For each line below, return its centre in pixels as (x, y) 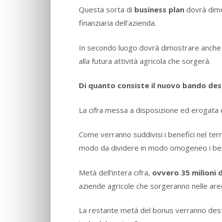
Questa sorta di (107, 10)
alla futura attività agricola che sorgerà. (145, 61)
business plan (159, 10)
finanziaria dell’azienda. (117, 23)
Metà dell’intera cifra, (115, 172)
